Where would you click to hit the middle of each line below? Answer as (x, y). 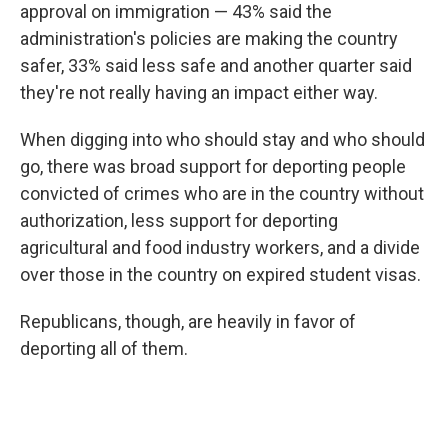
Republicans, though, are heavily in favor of (188, 321)
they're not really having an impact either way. (199, 92)
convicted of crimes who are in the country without (222, 193)
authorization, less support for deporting (179, 220)
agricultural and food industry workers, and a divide (220, 247)
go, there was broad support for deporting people (213, 166)
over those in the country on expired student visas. (220, 274)
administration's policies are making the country (209, 38)
